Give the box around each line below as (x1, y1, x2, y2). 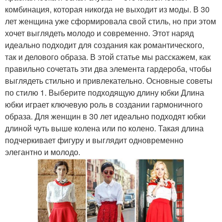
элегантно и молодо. (5, 146, 80, 158)
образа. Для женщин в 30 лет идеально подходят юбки (5, 111, 206, 122)
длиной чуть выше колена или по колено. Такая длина (5, 122, 204, 134)
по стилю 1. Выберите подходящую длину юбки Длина (5, 87, 204, 99)
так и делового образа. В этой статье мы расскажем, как (5, 51, 211, 63)
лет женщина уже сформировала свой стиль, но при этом (5, 15, 216, 27)
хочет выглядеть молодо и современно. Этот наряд (5, 27, 194, 39)
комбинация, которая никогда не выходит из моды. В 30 (5, 3, 210, 15)
